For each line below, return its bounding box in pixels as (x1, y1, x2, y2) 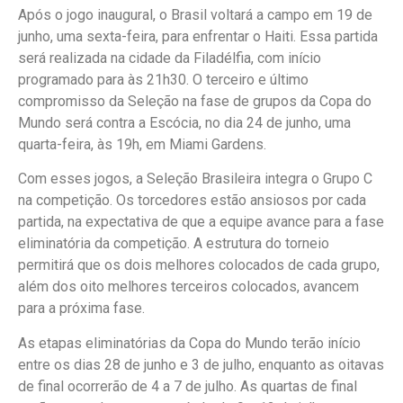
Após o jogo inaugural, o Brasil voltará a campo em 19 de (18, 5, 372, 23)
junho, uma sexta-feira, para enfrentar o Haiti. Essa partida (18, 27, 378, 45)
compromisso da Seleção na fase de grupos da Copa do (18, 92, 372, 110)
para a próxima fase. (18, 300, 145, 318)
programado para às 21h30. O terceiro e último (18, 70, 309, 88)
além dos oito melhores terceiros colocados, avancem (18, 278, 359, 296)
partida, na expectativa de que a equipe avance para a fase (18, 213, 384, 231)
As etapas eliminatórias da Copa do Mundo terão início (18, 334, 361, 352)
